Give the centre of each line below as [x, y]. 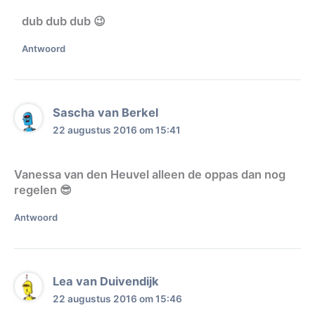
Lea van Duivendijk [106, 281]
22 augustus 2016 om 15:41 [117, 130]
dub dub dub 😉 [63, 21]
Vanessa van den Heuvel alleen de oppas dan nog [150, 175]
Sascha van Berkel [106, 112]
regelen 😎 [43, 190]
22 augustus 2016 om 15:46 [118, 299]
